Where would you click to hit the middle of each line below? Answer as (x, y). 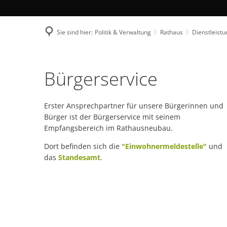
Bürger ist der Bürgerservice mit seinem (112, 117)
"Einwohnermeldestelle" (164, 146)
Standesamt (79, 157)
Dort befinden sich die (83, 146)
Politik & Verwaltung (123, 32)
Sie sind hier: (75, 32)
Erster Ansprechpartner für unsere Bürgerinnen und (134, 106)
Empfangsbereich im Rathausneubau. (109, 128)
